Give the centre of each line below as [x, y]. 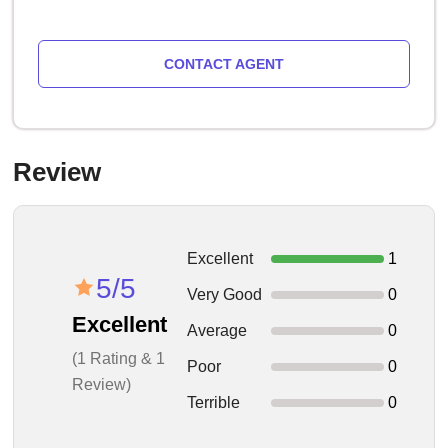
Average [216, 330]
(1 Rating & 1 [118, 358]
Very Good [224, 294]
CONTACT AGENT [223, 64]
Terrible [213, 402]
